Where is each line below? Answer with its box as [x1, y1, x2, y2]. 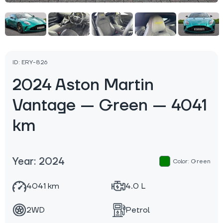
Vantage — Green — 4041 [12, 96, 207, 116]
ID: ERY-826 [12, 59, 47, 67]
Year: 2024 [12, 155, 64, 169]
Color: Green [171, 158, 211, 166]
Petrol [125, 205, 150, 216]
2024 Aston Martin [12, 75, 154, 96]
